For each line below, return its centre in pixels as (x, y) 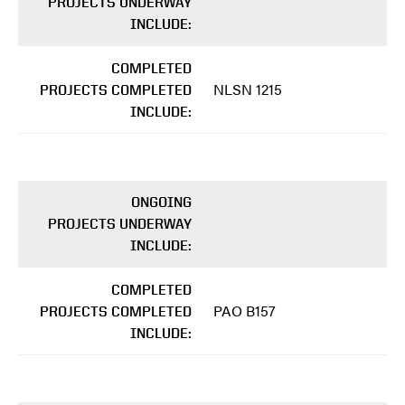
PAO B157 (245, 311)
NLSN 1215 (248, 89)
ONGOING (161, 202)
